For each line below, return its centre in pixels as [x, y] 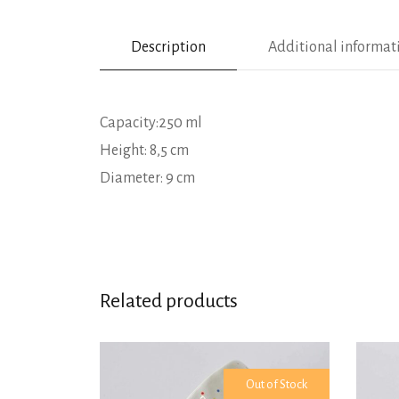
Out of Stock [276, 384]
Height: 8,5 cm [144, 150]
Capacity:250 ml [151, 122]
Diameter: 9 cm [147, 178]
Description [168, 47]
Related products [169, 301]
